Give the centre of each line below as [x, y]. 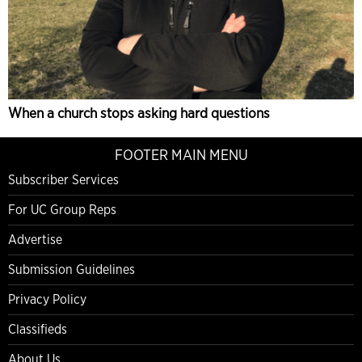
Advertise [35, 239]
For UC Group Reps [62, 209]
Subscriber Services [63, 179]
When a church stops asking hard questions [139, 112]
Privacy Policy [47, 299]
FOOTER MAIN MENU [181, 154]
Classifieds [38, 329]
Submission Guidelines [72, 269]
